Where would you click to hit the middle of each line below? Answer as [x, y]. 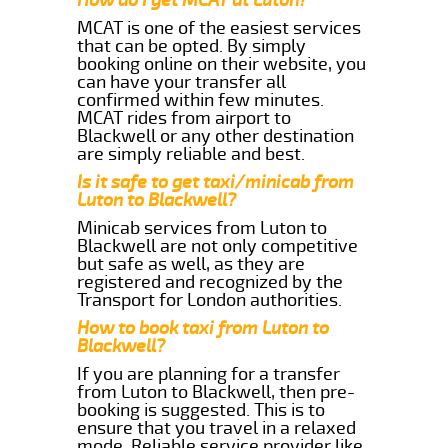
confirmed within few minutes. [201, 99]
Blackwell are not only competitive [218, 245]
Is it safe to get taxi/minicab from [216, 181]
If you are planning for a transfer [209, 373]
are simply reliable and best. [191, 153]
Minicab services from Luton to [202, 227]
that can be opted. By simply [192, 45]
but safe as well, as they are [191, 263]
